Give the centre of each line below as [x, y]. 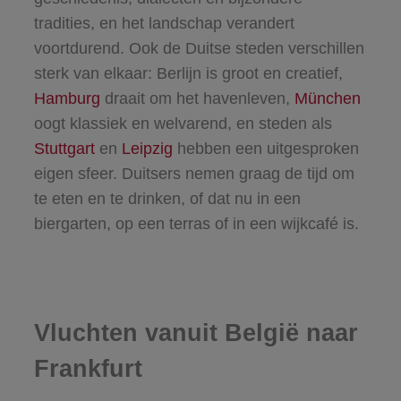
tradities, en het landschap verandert [164, 23]
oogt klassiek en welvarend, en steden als [183, 124]
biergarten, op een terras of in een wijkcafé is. [198, 224]
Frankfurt [88, 369]
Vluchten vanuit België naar [196, 333]
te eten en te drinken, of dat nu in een [167, 199]
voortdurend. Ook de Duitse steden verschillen [199, 48]
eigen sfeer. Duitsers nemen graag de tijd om [194, 174]
